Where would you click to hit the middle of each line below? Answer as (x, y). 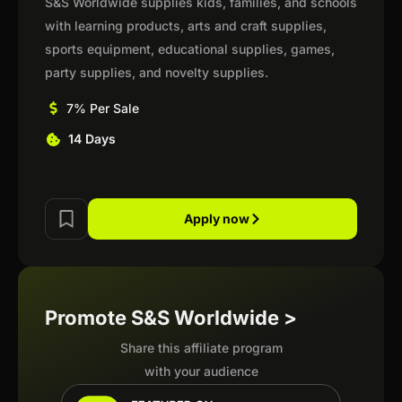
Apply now (216, 218)
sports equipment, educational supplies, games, (190, 49)
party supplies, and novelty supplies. (157, 72)
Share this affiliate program (201, 348)
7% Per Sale (102, 108)
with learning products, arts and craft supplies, (186, 26)
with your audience (201, 371)
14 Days (92, 139)
